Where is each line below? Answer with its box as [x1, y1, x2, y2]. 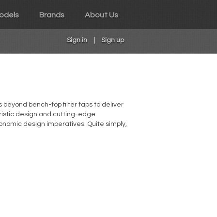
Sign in [67, 37, 87, 44]
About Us [85, 11, 118, 19]
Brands [39, 11, 64, 19]
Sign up [101, 37, 124, 44]
